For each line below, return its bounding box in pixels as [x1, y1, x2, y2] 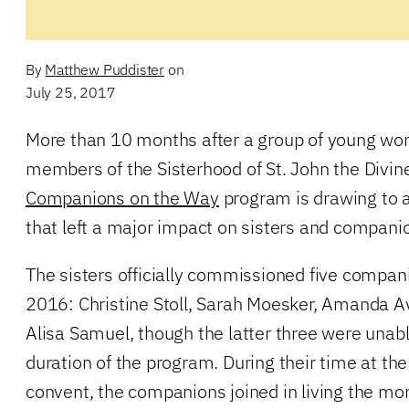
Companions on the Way [26, 184, 219, 210]
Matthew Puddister [45, 59, 165, 79]
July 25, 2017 [26, 82, 116, 101]
